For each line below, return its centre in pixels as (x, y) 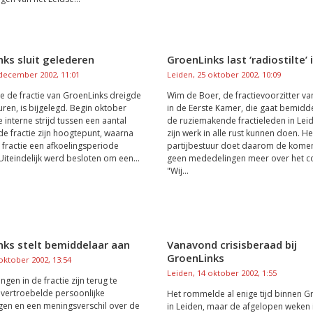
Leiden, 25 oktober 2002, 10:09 (224, 74)
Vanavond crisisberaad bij (232, 245)
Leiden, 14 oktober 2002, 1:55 (221, 273)
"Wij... (177, 171)
